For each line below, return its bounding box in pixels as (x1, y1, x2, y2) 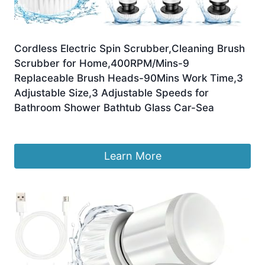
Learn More (104, 150, 161, 163)
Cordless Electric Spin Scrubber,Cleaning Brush (14, 43, 245, 55)
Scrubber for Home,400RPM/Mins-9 (14, 57, 189, 70)
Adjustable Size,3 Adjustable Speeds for (14, 87, 209, 99)
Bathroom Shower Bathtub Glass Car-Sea (14, 102, 214, 114)
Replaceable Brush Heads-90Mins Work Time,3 (14, 72, 243, 85)
